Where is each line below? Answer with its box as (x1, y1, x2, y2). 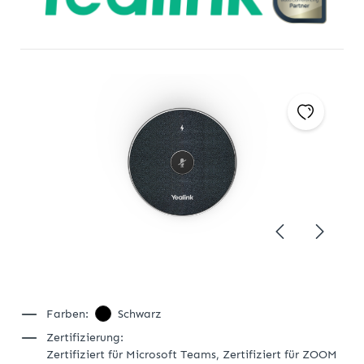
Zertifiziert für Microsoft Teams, (46, 348, 223, 362)
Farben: (46, 307, 89, 322)
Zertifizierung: (46, 331, 123, 345)
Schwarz (118, 307, 162, 322)
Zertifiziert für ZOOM (223, 348, 337, 362)
